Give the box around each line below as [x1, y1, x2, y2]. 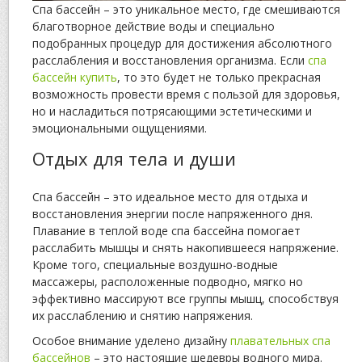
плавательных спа [230, 332, 330, 348]
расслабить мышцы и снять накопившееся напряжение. [32, 239, 339, 255]
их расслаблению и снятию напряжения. [32, 307, 253, 323]
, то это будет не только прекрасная [117, 69, 321, 85]
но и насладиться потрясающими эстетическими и [32, 103, 312, 119]
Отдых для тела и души [32, 145, 236, 170]
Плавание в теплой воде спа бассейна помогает [32, 222, 301, 238]
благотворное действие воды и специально [32, 18, 275, 34]
